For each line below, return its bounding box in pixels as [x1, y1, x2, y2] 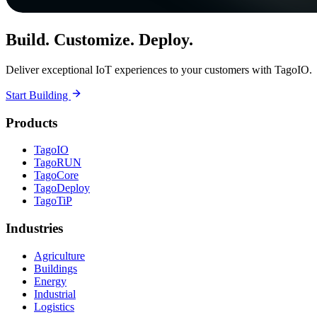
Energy [34, 275, 67, 287]
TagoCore [34, 169, 79, 182]
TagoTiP [34, 195, 72, 207]
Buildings [34, 262, 77, 275]
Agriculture [34, 249, 85, 262]
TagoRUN [34, 156, 81, 169]
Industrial [34, 287, 76, 300]
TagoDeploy [34, 182, 90, 195]
